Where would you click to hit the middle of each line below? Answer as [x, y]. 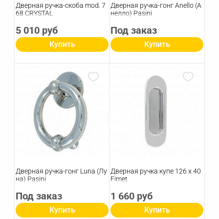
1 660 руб [131, 196]
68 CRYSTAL [34, 13]
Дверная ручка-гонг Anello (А [156, 6]
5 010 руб [37, 31]
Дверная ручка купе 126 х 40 [156, 171]
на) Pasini [31, 179]
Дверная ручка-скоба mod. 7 [61, 6]
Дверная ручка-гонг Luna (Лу [61, 171]
